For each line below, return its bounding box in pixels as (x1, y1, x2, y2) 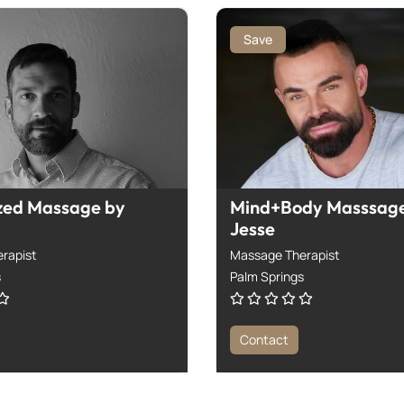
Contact (240, 330, 289, 348)
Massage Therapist (230, 245, 340, 263)
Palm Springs (230, 267, 304, 285)
